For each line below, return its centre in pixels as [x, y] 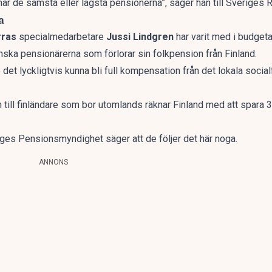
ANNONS [53, 162]
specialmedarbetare [61, 37]
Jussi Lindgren [140, 37]
